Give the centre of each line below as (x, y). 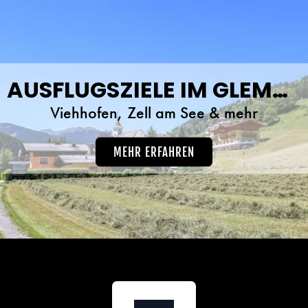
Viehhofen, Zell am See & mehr (154, 112)
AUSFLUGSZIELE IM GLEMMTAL (280, 89)
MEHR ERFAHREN (154, 152)
